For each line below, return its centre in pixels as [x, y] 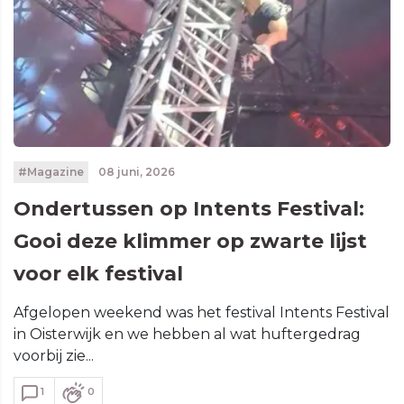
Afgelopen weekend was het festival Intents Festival [202, 312]
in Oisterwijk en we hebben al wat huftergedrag [187, 334]
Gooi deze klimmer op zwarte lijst [190, 241]
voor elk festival [98, 274]
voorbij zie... [54, 356]
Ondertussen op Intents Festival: [189, 209]
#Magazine [50, 172]
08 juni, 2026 [135, 172]
